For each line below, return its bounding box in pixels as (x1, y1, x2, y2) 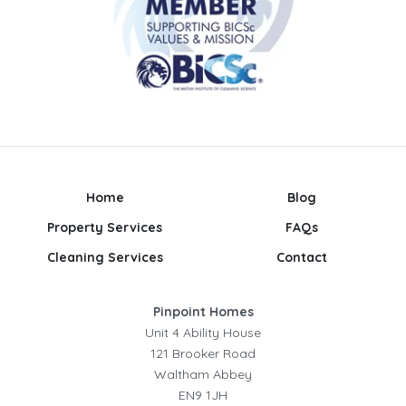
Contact (275, 248, 327, 266)
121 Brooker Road (150, 344, 256, 362)
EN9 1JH (179, 386, 227, 403)
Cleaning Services (46, 248, 163, 266)
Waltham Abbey (154, 365, 252, 382)
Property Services (47, 218, 162, 236)
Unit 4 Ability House (145, 324, 261, 341)
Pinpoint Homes (152, 303, 254, 320)
